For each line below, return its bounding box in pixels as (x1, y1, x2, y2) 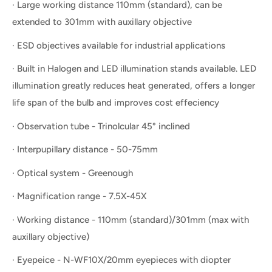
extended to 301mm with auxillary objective (12, 16, 192, 28)
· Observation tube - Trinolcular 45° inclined (12, 120, 190, 132)
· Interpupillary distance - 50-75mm (12, 144, 158, 155)
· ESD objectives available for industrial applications (12, 39, 225, 51)
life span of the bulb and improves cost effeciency (12, 97, 219, 109)
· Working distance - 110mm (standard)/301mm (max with (12, 214, 249, 225)
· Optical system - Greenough (12, 167, 133, 178)
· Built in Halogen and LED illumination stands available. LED (12, 63, 256, 75)
